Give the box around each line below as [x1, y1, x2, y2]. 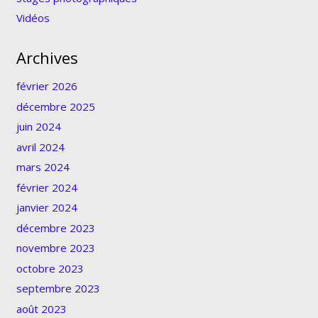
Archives [16, 47, 78, 69]
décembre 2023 [16, 220, 95, 235]
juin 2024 [16, 119, 61, 134]
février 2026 [16, 79, 77, 94]
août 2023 [16, 301, 67, 316]
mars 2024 [16, 160, 70, 175]
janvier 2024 [16, 200, 77, 215]
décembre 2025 [16, 99, 95, 114]
